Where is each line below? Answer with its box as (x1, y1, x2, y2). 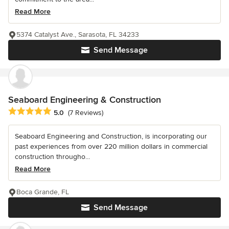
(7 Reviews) (68, 108, 103, 117)
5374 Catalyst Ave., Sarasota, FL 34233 (16, 30, 139, 39)
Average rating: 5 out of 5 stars (8, 106, 117, 117)
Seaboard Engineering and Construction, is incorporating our (15, 132, 207, 141)
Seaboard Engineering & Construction (8, 94, 161, 106)
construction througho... (15, 152, 90, 162)
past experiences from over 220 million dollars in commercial (15, 142, 208, 151)
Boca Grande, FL (16, 188, 69, 197)
